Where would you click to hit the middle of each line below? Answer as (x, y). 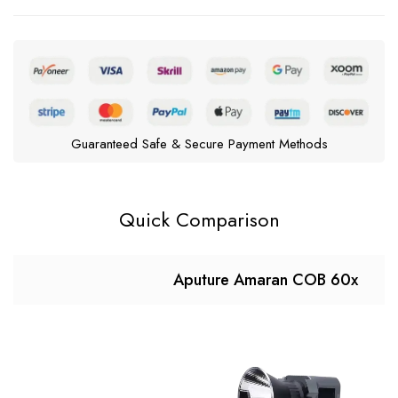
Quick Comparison (199, 220)
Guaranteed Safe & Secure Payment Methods (199, 144)
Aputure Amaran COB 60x (266, 280)
